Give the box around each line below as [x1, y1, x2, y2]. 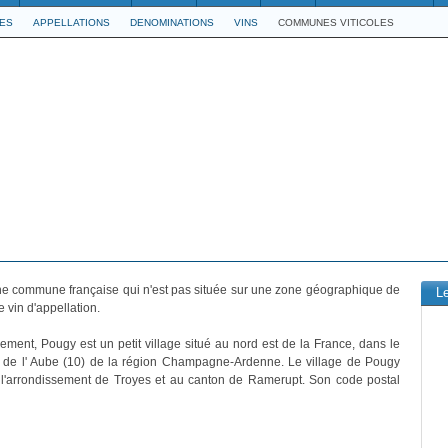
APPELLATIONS [33, 17, 110, 28]
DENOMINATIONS [130, 17, 214, 28]
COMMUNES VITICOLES [278, 17, 394, 28]
